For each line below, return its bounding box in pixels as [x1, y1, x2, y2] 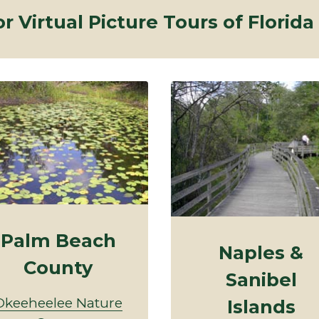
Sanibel [225, 268, 297, 291]
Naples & [219, 241, 303, 263]
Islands [226, 295, 296, 318]
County [23, 256, 93, 278]
